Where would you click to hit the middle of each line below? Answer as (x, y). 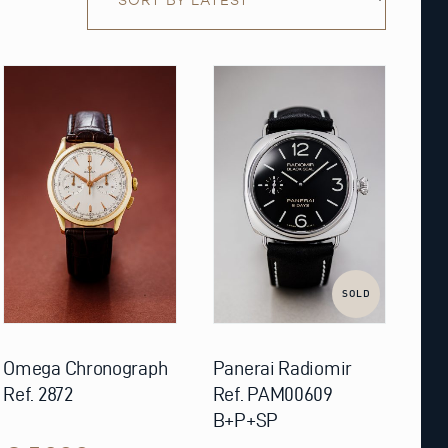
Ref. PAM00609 (272, 394)
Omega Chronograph (85, 368)
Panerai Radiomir (282, 368)
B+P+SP (245, 420)
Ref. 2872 (38, 394)
